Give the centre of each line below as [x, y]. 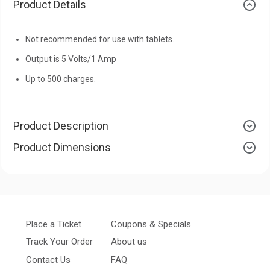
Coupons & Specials [151, 224]
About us [129, 242]
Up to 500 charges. [61, 79]
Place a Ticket [54, 224]
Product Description [61, 125]
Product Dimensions [62, 147]
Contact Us [48, 259]
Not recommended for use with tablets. [100, 39]
